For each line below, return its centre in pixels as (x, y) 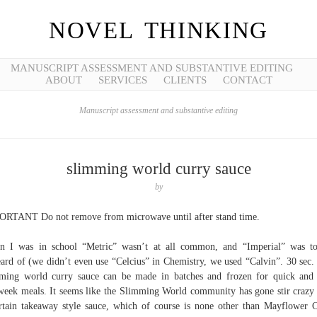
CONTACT (247, 80)
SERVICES (122, 80)
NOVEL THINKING (158, 30)
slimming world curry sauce (158, 169)
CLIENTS (185, 80)
